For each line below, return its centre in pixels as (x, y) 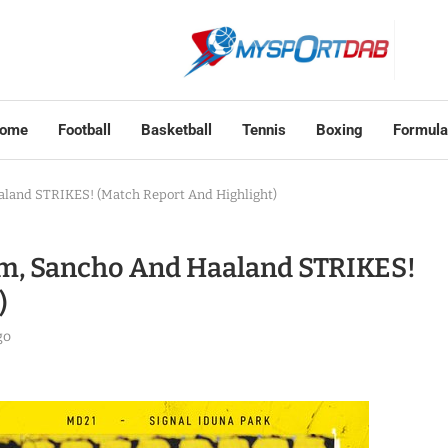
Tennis (263, 130)
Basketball (176, 130)
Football (84, 130)
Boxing (339, 130)
